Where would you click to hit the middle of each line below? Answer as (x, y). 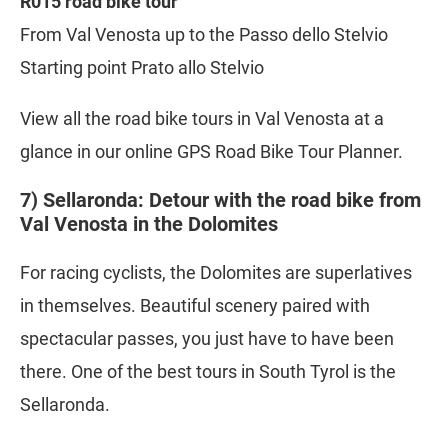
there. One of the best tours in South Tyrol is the (208, 372)
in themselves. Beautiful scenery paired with (195, 306)
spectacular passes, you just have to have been (207, 339)
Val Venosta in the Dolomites (149, 224)
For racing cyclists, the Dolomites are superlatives (216, 273)
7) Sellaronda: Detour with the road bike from (220, 200)
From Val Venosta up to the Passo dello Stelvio (204, 35)
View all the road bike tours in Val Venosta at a (202, 119)
